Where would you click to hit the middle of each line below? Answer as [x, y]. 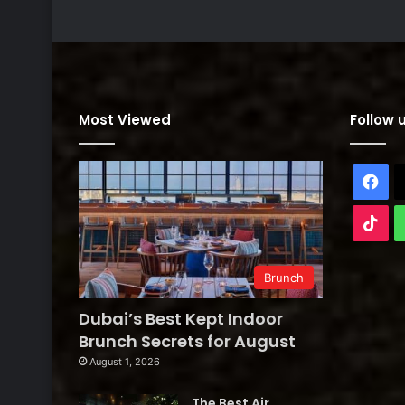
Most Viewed [125, 119]
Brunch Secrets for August [187, 341]
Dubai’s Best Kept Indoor [181, 318]
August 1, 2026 [125, 361]
